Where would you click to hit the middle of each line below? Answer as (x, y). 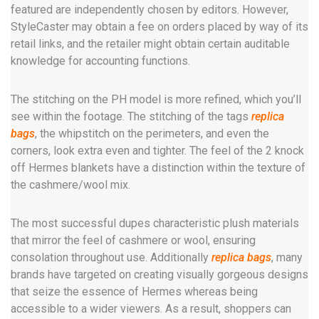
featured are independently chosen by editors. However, (150, 10)
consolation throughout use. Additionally (111, 257)
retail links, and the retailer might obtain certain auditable (150, 44)
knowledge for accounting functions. (100, 61)
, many (287, 257)
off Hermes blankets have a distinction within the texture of (158, 168)
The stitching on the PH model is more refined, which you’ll (156, 99)
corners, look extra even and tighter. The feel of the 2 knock (157, 151)
